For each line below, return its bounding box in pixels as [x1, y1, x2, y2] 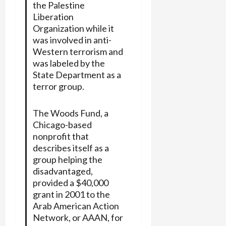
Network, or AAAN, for [32, 211, 123, 223]
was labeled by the [32, 57, 105, 69]
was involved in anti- [32, 34, 111, 45]
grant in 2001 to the [32, 188, 110, 200]
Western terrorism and [32, 45, 123, 57]
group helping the [32, 153, 102, 165]
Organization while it [32, 22, 114, 34]
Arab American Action [32, 200, 119, 211]
